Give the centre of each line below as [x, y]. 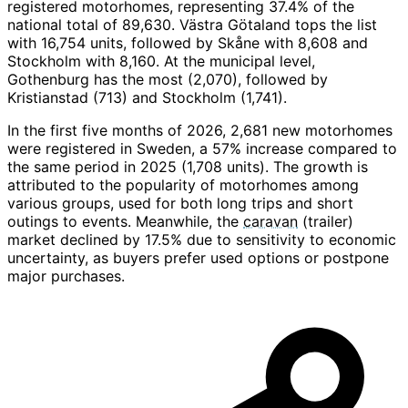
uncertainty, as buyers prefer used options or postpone [198, 258]
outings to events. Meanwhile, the [125, 222]
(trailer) [326, 222]
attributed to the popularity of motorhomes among [183, 185]
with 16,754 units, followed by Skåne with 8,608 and [188, 43]
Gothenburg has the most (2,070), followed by [168, 80]
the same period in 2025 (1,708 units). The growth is [188, 167]
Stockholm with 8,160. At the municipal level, [161, 61]
